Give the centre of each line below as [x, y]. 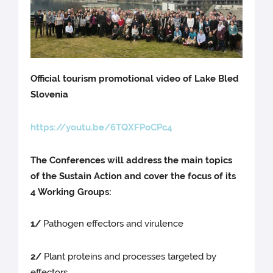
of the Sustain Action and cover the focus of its [133, 176]
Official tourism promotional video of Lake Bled [135, 78]
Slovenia [50, 94]
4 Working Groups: [71, 192]
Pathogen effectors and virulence [114, 223]
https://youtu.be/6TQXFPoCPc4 [102, 127]
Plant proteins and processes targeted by [129, 256]
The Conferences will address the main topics [132, 160]
